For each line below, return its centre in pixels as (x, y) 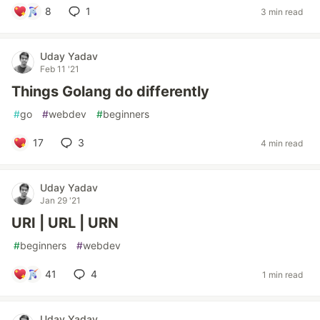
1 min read (282, 274)
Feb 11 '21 (60, 69)
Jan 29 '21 (60, 201)
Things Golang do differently (110, 92)
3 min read (282, 11)
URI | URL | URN (65, 223)
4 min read (282, 143)
